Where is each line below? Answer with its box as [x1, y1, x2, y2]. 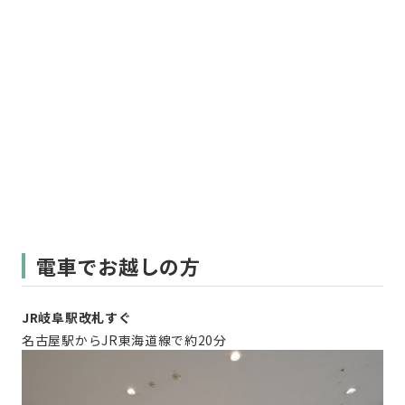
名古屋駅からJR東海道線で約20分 [22, 331, 227, 349]
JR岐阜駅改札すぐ [22, 308, 132, 326]
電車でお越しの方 [36, 251, 201, 280]
